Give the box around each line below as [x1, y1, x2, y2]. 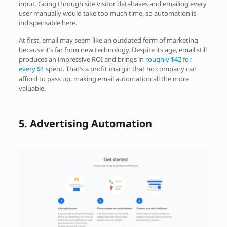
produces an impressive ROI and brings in [18, 55, 145, 64]
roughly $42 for [145, 55, 192, 64]
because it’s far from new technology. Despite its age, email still [18, 45, 207, 55]
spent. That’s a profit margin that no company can [44, 64, 197, 74]
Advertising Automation [29, 117, 152, 131]
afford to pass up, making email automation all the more [18, 74, 189, 84]
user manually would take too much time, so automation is [18, 9, 196, 18]
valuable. [18, 84, 46, 93]
